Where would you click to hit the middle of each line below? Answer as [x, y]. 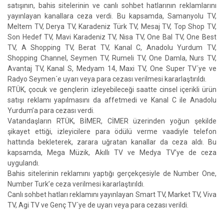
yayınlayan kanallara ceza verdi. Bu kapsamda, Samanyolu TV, [112, 16]
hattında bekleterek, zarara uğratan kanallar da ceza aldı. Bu [112, 142]
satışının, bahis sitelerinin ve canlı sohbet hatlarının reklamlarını [112, 5]
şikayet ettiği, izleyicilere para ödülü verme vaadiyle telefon [112, 131]
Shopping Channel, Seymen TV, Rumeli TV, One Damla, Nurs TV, [112, 58]
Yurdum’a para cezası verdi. [51, 110]
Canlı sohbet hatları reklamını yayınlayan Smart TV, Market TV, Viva [112, 194]
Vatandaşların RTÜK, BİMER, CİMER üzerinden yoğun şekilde [112, 121]
